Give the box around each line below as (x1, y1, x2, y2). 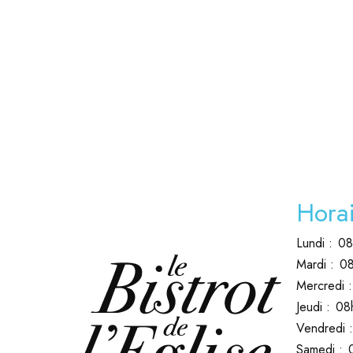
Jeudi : (296, 298, 330, 316)
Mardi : (296, 255, 334, 273)
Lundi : (296, 234, 333, 252)
